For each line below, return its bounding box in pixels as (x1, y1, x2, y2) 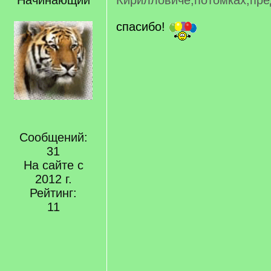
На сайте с (23, 158, 83, 172)
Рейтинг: (30, 186, 77, 200)
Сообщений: (19, 131, 88, 144)
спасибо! (116, 20, 169, 33)
